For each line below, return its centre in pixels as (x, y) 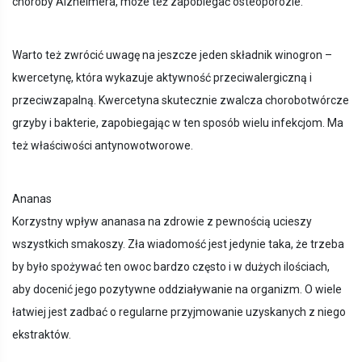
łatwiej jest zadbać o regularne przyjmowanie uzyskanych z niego (179, 312)
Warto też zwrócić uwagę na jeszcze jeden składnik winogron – (172, 55)
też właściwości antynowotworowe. (103, 146)
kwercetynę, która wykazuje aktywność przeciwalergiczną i (162, 78)
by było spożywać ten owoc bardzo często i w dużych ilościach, (171, 267)
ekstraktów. (42, 335)
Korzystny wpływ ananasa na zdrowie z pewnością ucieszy (162, 222)
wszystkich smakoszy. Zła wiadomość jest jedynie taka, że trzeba (178, 244)
